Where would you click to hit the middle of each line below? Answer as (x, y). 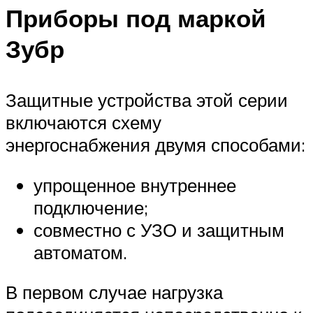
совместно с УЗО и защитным (159, 230)
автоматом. (80, 252)
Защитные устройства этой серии (147, 100)
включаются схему (83, 123)
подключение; (91, 207)
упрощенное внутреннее (135, 185)
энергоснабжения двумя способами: (155, 145)
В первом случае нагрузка (114, 292)
